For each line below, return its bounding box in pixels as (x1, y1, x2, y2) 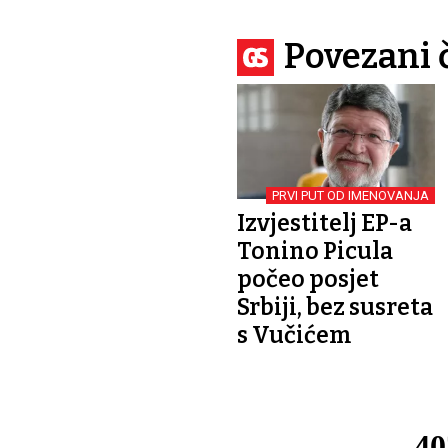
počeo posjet (237, 264, 379, 293)
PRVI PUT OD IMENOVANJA (272, 187, 430, 203)
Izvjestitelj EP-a (237, 208, 412, 237)
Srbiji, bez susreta (237, 292, 433, 321)
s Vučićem (237, 320, 351, 349)
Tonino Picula (237, 236, 393, 265)
